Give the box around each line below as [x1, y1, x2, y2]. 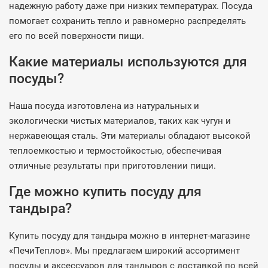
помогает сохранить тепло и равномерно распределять [9, 16, 246, 26]
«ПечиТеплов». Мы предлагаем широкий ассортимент [9, 245, 240, 256]
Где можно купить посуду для [9, 183, 202, 200]
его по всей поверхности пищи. [9, 31, 144, 41]
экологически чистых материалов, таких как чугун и [9, 115, 231, 126]
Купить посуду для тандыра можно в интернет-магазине [9, 230, 250, 241]
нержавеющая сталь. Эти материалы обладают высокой [9, 130, 251, 141]
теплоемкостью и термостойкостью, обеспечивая [9, 145, 221, 156]
